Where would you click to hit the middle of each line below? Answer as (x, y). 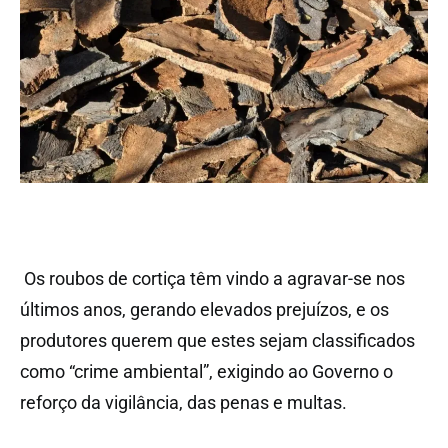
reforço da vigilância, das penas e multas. (183, 403)
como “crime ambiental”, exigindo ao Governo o (206, 372)
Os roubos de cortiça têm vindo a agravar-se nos (212, 279)
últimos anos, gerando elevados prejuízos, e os (204, 310)
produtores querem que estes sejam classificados (217, 341)
